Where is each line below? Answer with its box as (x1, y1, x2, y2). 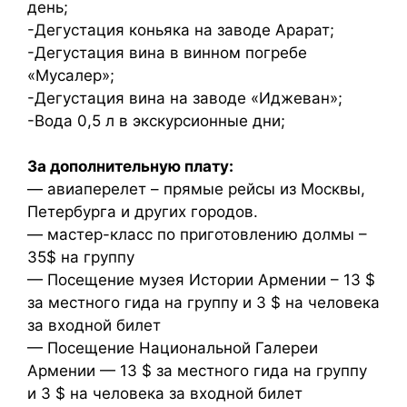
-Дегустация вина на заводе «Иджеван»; (27, 88, 342, 107)
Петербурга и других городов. (27, 203, 258, 221)
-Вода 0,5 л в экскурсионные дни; (27, 111, 285, 130)
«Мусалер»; (27, 65, 114, 84)
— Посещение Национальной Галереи (27, 339, 318, 357)
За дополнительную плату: (27, 157, 233, 175)
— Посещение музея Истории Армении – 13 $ (27, 271, 375, 289)
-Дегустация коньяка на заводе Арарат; (27, 20, 334, 39)
